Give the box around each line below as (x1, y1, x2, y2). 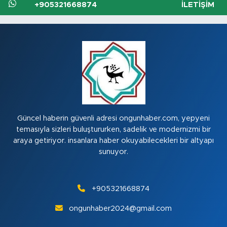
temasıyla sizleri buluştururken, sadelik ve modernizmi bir (16, 125, 211, 133)
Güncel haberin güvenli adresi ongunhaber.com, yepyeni (17, 114, 210, 122)
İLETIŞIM (181, 1, 214, 9)
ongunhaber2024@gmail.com (69, 204, 172, 212)
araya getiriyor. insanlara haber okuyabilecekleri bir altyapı (13, 136, 214, 144)
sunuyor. (99, 147, 128, 156)
